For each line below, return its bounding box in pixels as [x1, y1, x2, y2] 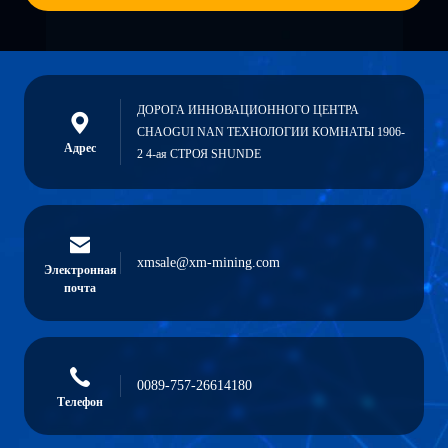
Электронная [43, 263, 117, 277]
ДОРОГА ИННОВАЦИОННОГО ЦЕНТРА [137, 103, 359, 117]
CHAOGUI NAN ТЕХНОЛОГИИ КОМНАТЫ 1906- [137, 125, 405, 139]
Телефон [57, 395, 103, 409]
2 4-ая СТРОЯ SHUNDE [137, 147, 261, 161]
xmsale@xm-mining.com [137, 255, 280, 270]
